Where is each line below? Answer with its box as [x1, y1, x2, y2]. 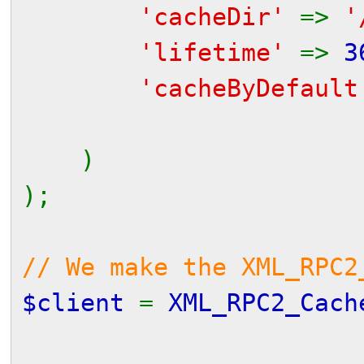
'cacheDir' [139, 2, 300, 31]
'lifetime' [139, 38, 300, 67]
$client [22, 288, 139, 317]
